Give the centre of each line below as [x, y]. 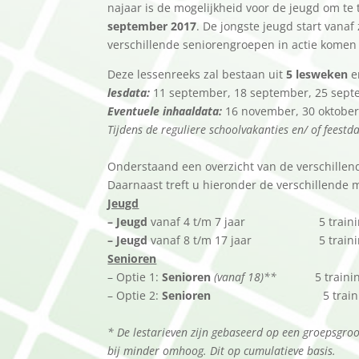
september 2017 [152, 26]
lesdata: [129, 92]
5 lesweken [319, 74]
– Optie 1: [135, 276]
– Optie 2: [135, 295]
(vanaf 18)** [247, 276]
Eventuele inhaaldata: [167, 111]
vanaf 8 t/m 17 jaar [202, 240]
